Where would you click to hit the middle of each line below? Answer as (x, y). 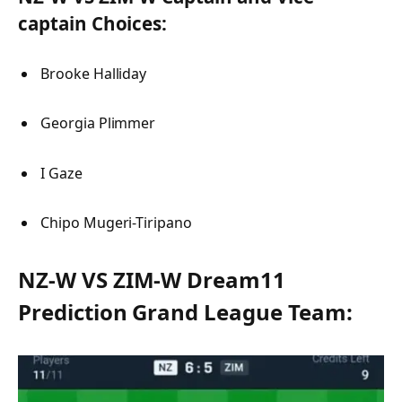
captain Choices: (93, 24)
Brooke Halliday (96, 74)
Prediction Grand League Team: (185, 312)
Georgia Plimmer (100, 123)
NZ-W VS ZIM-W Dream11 (152, 280)
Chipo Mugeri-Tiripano (118, 222)
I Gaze (63, 173)
